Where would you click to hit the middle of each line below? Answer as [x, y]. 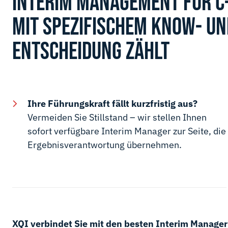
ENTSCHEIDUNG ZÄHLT [91, 52]
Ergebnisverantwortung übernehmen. [105, 145]
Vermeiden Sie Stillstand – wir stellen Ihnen [117, 118]
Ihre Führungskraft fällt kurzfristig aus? [112, 104]
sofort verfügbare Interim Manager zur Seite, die [127, 131]
